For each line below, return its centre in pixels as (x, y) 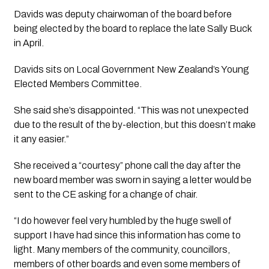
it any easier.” (41, 139)
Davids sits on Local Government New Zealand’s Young (131, 69)
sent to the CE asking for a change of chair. (105, 194)
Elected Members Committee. (77, 83)
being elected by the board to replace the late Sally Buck (132, 28)
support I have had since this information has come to (127, 235)
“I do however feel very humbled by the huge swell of (122, 220)
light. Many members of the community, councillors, (122, 249)
